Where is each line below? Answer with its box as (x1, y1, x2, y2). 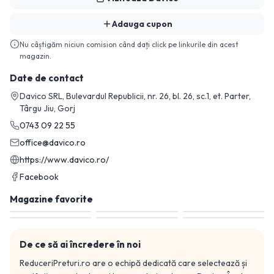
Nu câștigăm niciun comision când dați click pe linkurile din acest (20, 40, 239, 49)
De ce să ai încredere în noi (20, 239, 141, 250)
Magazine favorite (10, 193, 93, 205)
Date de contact (10, 72, 84, 84)
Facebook (20, 171, 59, 182)
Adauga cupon (111, 18, 172, 29)
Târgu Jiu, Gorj (20, 103, 75, 114)
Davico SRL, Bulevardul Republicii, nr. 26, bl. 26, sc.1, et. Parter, (20, 91, 251, 102)
